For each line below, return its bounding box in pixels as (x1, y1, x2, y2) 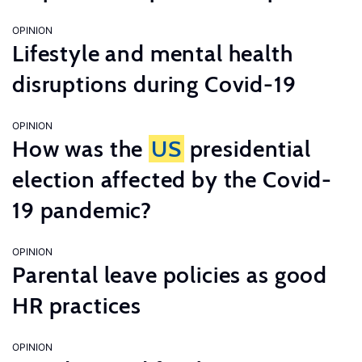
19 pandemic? (12, 196, 153, 224)
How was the (12, 135, 149, 162)
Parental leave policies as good (12, 261, 328, 288)
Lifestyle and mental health (12, 40, 293, 67)
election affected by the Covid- (12, 166, 333, 193)
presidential (183, 135, 311, 162)
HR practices (12, 292, 142, 319)
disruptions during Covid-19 (12, 70, 297, 98)
